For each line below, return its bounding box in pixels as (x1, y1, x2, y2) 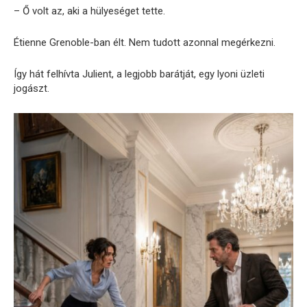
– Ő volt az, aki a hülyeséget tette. (14, 4, 165, 17)
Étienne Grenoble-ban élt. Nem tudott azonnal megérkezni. (14, 36, 275, 49)
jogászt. (14, 82, 49, 95)
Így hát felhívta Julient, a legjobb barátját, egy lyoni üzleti (14, 67, 265, 80)
